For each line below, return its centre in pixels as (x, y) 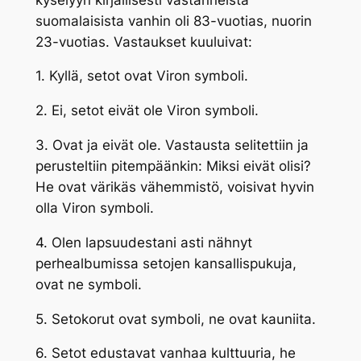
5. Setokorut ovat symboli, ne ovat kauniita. (175, 319)
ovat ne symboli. (88, 284)
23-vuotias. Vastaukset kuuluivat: (143, 41)
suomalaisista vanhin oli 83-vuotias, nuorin (173, 21)
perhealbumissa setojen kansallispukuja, (166, 263)
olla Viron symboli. (94, 208)
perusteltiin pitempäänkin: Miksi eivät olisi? (173, 166)
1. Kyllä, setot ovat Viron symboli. (141, 76)
